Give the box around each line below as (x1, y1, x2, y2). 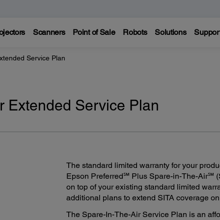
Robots (123, 27, 147, 37)
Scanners (32, 27, 65, 37)
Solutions (155, 27, 187, 37)
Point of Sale (73, 27, 115, 37)
